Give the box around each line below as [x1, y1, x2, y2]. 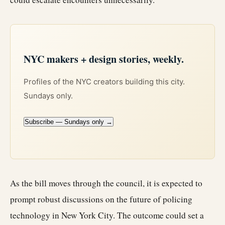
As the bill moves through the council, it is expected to [10, 177, 202, 189]
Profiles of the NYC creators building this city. [24, 77, 185, 86]
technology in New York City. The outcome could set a [10, 209, 204, 221]
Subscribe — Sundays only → [25, 118, 113, 126]
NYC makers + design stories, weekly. [24, 52, 184, 66]
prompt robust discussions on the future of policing [10, 193, 192, 205]
